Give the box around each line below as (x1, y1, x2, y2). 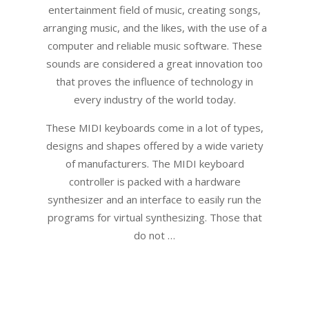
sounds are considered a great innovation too (46, 57, 263, 70)
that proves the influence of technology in (56, 74, 253, 88)
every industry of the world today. (73, 92, 236, 106)
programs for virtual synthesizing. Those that (47, 210, 262, 224)
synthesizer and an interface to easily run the (48, 192, 261, 206)
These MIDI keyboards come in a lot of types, (46, 121, 263, 134)
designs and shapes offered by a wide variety (46, 139, 263, 152)
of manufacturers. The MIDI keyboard (65, 157, 244, 170)
